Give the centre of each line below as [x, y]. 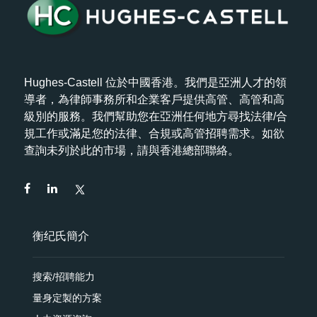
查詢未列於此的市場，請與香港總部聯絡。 [132, 151]
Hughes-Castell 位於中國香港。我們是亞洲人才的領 [156, 83]
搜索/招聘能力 [64, 277]
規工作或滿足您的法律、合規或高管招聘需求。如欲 [155, 134]
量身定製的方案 [68, 298]
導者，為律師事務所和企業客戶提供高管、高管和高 [155, 100]
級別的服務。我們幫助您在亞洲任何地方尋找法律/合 [156, 117]
